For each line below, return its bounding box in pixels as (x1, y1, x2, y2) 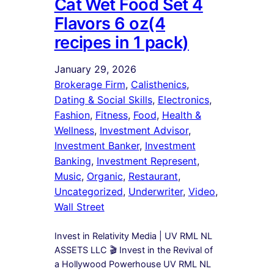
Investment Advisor (99, 124, 188, 136)
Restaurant (128, 169, 178, 182)
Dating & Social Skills (54, 93, 152, 106)
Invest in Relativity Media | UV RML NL (54, 230, 212, 242)
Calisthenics (130, 78, 187, 91)
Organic (86, 169, 123, 182)
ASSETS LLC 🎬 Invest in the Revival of (54, 244, 213, 256)
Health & (161, 108, 201, 121)
